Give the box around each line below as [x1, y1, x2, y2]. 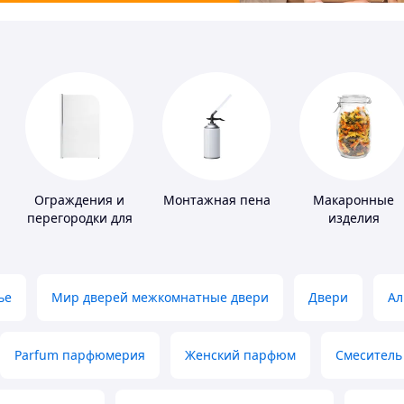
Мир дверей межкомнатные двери [51, 289, 269, 307]
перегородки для [26, 209, 133, 227]
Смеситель [335, 346, 402, 364]
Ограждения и [34, 191, 124, 209]
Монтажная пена [162, 191, 271, 209]
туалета [55, 245, 104, 263]
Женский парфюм [185, 346, 296, 364]
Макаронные [313, 191, 394, 209]
